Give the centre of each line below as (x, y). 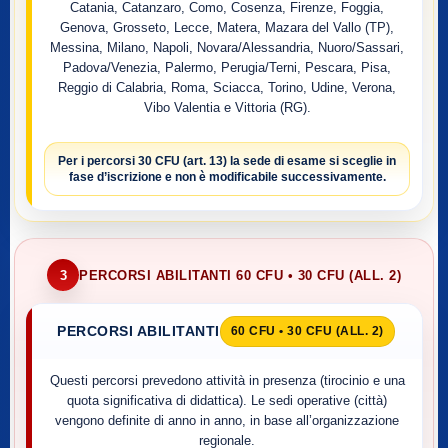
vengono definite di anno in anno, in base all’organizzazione (227, 420)
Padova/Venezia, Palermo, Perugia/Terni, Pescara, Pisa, (227, 67)
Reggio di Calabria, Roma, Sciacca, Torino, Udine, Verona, (227, 87)
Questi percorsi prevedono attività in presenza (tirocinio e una (227, 380)
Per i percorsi (98, 161)
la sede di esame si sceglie (306, 161)
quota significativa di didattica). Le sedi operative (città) (227, 400)
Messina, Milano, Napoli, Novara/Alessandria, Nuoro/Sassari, (227, 47)
